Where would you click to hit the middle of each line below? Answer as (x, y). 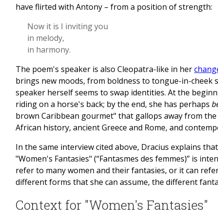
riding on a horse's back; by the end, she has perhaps (114, 104)
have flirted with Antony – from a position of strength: (114, 7)
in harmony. (49, 50)
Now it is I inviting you (69, 27)
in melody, (47, 38)
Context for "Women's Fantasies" (112, 205)
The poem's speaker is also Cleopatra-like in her (105, 69)
